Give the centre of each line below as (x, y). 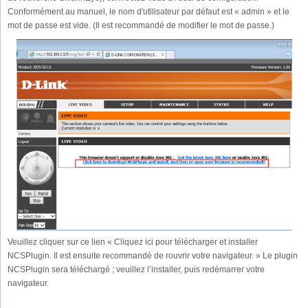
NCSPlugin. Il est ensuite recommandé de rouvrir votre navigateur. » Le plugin (153, 256)
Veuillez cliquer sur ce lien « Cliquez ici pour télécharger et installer (133, 242)
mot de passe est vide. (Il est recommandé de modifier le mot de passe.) (141, 25)
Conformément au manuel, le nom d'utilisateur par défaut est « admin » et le (148, 11)
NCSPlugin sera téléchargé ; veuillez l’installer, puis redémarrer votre (136, 270)
